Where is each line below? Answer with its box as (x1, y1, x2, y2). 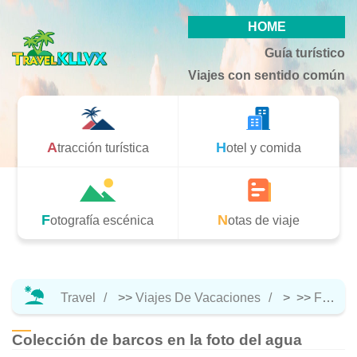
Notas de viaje (228, 213, 300, 227)
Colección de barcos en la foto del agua (12, 331, 302, 348)
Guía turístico (265, 46, 345, 60)
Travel (61, 291, 96, 304)
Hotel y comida (226, 141, 301, 155)
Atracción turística (57, 141, 149, 155)
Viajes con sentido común (188, 69, 345, 82)
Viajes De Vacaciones (135, 291, 261, 304)
